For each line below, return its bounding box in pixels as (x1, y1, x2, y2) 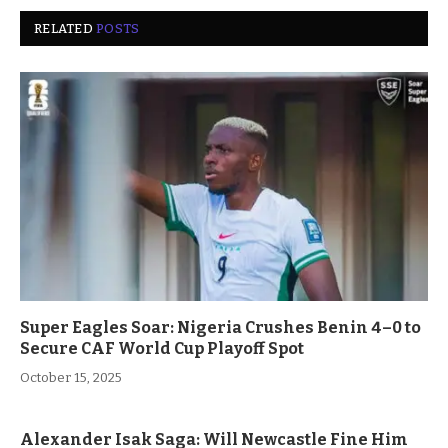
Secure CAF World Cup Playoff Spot (20, 339, 304, 359)
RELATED (34, 20, 97, 36)
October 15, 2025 (20, 370, 122, 386)
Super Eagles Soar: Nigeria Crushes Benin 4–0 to (20, 318, 421, 338)
